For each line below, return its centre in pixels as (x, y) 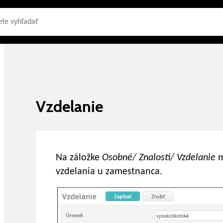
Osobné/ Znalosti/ (139, 158)
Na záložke (79, 158)
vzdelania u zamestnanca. (109, 172)
